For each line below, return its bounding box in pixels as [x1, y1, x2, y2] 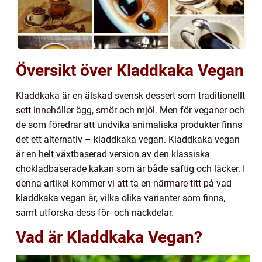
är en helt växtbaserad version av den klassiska [16, 148, 210, 160]
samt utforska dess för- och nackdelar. [16, 206, 174, 218]
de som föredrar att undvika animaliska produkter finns [16, 119, 242, 130]
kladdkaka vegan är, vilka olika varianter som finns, [16, 192, 225, 204]
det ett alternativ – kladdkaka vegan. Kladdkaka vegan [16, 133, 240, 145]
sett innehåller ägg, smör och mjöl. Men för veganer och [16, 104, 244, 116]
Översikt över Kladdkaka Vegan [16, 60, 244, 80]
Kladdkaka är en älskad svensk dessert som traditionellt [16, 89, 245, 101]
